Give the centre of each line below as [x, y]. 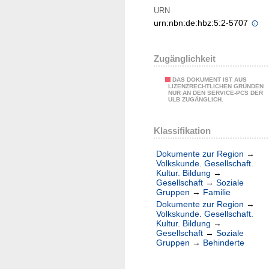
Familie [217, 192]
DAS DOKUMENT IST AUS [210, 80]
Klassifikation [182, 130]
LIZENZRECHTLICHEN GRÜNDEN [216, 86]
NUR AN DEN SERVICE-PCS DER [216, 93]
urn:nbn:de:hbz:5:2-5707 [202, 23]
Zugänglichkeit [185, 59]
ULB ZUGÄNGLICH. [196, 100]
